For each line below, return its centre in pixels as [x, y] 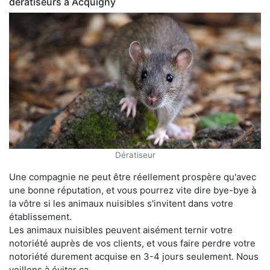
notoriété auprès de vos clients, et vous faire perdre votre [132, 243]
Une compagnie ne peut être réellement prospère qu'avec [133, 177]
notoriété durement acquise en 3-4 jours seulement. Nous [134, 257]
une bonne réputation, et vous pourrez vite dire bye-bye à [133, 190]
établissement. [40, 217]
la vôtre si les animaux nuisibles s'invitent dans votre [121, 204]
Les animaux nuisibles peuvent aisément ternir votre [121, 230]
